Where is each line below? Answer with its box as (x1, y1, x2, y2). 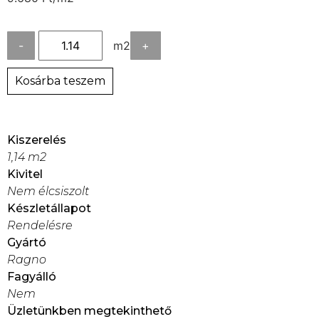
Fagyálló (7, 270, 56, 284)
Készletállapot (7, 202, 91, 216)
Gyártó (7, 236, 46, 250)
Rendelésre (7, 219, 73, 233)
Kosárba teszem (15, 74, 105, 88)
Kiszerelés (7, 133, 66, 147)
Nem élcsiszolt (7, 184, 89, 199)
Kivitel (7, 167, 43, 182)
